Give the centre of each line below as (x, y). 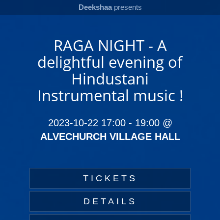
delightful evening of (110, 62)
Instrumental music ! (110, 95)
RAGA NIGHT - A (110, 45)
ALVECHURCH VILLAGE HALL (110, 137)
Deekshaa (95, 7)
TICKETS (110, 178)
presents (127, 7)
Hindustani (110, 79)
